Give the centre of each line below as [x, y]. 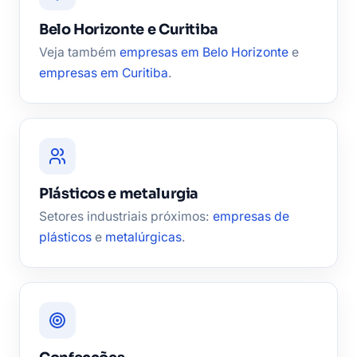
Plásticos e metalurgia [119, 193]
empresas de [251, 216]
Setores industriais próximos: [126, 216]
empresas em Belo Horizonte [204, 52]
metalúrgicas [143, 237]
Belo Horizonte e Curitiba [129, 29]
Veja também [79, 52]
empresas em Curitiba [104, 73]
